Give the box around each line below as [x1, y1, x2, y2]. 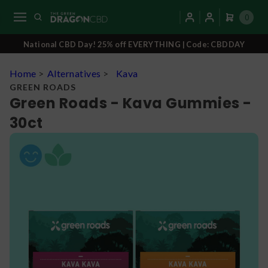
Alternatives [47, 68, 101, 80]
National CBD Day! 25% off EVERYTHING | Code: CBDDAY [23, 39, 245, 50]
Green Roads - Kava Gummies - [10, 93, 252, 114]
